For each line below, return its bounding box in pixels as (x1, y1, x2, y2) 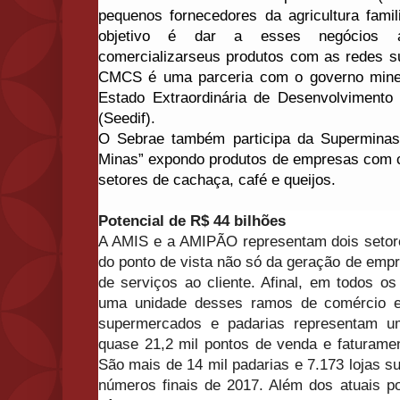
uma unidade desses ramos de (98, 295, 325, 312)
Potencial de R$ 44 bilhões (98, 212, 286, 230)
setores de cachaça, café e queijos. (98, 171, 340, 189)
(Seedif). (98, 110, 155, 128)
